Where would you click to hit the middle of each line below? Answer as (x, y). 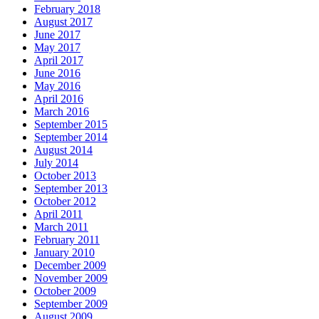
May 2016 (57, 86)
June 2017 (57, 35)
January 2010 (64, 253)
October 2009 (65, 291)
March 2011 (61, 227)
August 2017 (63, 22)
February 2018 (67, 9)
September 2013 (71, 189)
